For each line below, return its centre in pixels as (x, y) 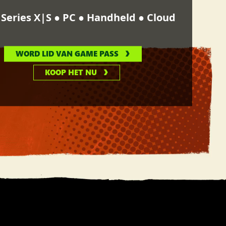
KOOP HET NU (71, 72)
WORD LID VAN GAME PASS (67, 54)
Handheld (112, 18)
